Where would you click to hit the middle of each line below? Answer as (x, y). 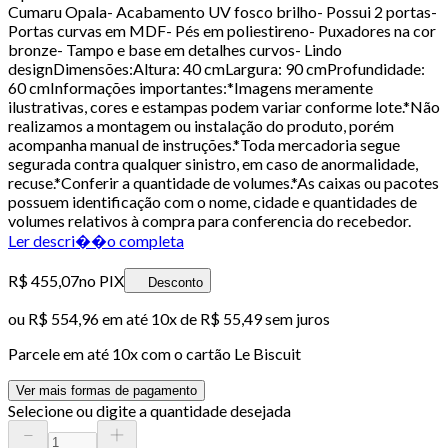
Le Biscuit (267, 353)
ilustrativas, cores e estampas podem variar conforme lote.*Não (224, 106)
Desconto (175, 282)
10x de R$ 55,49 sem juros (240, 318)
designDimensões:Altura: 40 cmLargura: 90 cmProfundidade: (216, 68)
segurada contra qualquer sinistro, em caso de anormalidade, (213, 163)
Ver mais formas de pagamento (106, 390)
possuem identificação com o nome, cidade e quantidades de (212, 201)
